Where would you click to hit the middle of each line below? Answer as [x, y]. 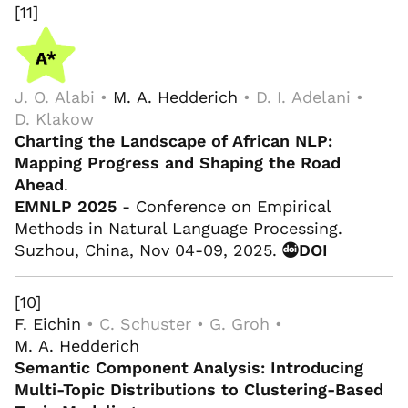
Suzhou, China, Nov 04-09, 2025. [148, 250]
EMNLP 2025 [66, 206]
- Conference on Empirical [224, 206]
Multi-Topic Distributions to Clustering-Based [199, 389]
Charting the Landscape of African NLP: [173, 140]
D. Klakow [54, 118]
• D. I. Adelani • [301, 97]
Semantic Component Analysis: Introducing [189, 367]
